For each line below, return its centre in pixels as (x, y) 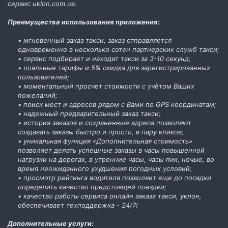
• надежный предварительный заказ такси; (89, 113)
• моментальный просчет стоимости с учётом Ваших (106, 86)
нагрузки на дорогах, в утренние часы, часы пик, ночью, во (116, 159)
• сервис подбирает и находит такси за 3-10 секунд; (104, 58)
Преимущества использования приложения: (84, 22)
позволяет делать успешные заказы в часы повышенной (111, 150)
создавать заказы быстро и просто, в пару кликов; (101, 132)
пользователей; (44, 77)
